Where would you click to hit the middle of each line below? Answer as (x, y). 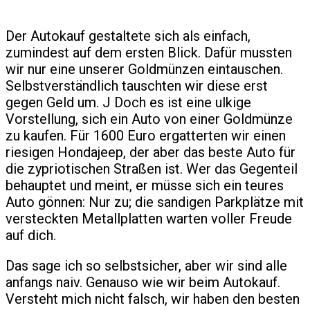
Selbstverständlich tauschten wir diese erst (137, 86)
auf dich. (31, 236)
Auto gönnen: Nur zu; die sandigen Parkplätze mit (155, 202)
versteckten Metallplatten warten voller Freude (149, 219)
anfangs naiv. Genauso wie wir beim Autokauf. (143, 283)
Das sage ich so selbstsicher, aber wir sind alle (146, 266)
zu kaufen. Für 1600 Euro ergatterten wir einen (146, 136)
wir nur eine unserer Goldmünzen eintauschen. (144, 70)
